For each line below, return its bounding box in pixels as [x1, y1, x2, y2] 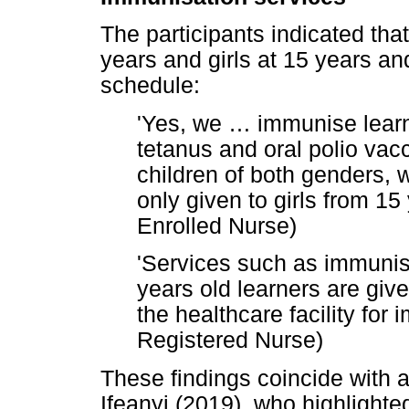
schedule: [100, 73, 200, 99]
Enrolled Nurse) [137, 213, 297, 238]
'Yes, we [137, 110, 228, 136]
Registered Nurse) [137, 328, 323, 352]
